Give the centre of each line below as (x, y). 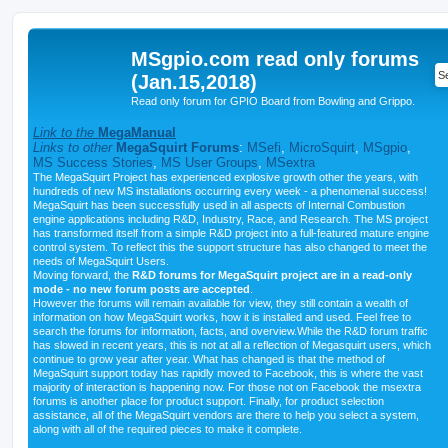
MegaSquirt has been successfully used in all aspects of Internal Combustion (219, 204)
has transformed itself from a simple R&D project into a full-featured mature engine (231, 232)
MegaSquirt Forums (177, 147)
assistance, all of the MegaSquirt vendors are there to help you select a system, (226, 414)
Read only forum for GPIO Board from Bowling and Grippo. (273, 101)
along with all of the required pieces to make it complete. (167, 428)
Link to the (65, 132)
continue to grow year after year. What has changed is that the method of (209, 358)
